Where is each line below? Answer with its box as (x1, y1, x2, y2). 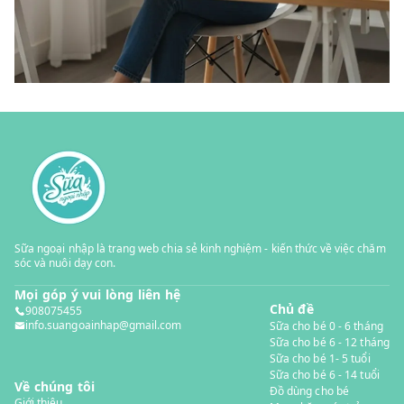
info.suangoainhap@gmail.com (25, 317, 182, 333)
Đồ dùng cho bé (269, 383, 350, 399)
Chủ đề (269, 300, 314, 317)
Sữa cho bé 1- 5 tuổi (269, 351, 371, 366)
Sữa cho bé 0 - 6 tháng (269, 318, 383, 334)
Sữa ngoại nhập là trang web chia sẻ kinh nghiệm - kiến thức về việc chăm (14, 241, 386, 256)
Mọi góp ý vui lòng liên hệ (14, 286, 181, 303)
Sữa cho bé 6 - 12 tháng (269, 335, 390, 350)
